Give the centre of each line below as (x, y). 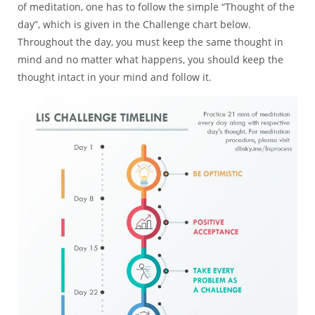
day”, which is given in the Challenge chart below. (134, 25)
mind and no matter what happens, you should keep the (150, 60)
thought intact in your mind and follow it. (115, 77)
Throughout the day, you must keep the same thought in (150, 42)
